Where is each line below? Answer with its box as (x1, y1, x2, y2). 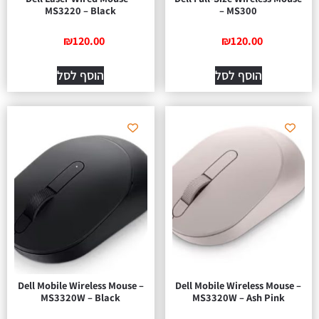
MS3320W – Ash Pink (192, 291, 285, 305)
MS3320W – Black (41, 291, 121, 305)
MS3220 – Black (45, 4, 117, 18)
